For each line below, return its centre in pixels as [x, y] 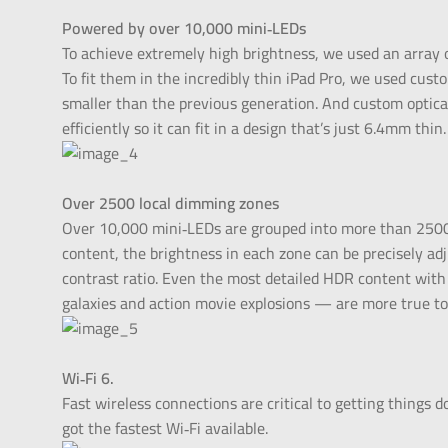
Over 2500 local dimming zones [171, 203]
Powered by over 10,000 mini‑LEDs [184, 28]
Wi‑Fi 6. [88, 378]
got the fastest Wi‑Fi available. [165, 428]
